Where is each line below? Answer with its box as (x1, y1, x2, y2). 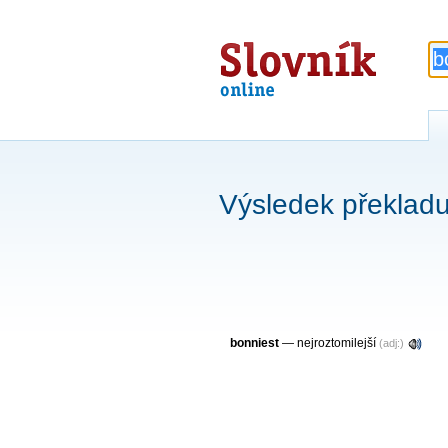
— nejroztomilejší (279, 335, 379, 350)
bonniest (230, 335, 279, 350)
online (219, 61, 291, 88)
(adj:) (379, 336, 404, 349)
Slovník (219, 37, 305, 64)
